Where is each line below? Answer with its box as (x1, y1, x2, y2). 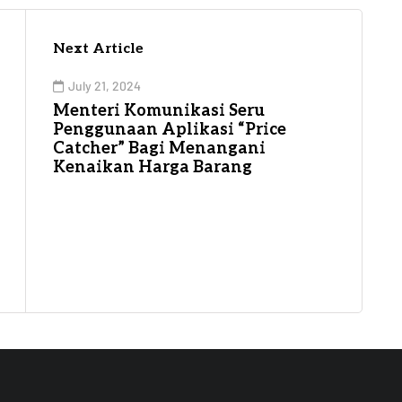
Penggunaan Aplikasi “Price (53, 119, 286, 139)
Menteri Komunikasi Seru (53, 100, 265, 120)
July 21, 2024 (68, 77, 141, 93)
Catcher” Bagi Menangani (53, 138, 266, 158)
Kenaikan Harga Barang (53, 157, 252, 177)
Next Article (53, 39, 144, 57)
